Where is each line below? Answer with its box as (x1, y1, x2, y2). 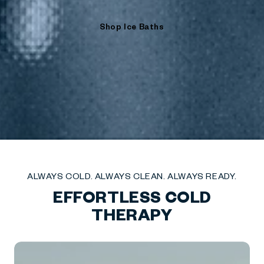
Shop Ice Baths (100, 21, 164, 31)
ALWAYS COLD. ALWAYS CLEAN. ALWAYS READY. (27, 170, 237, 181)
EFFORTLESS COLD (52, 185, 211, 207)
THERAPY (91, 203, 173, 225)
